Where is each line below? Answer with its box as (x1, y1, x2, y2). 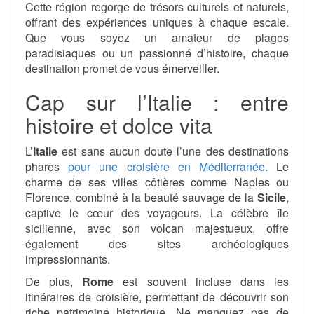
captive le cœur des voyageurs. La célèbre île (25, 205, 289, 221)
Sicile (257, 189, 286, 206)
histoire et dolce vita (25, 110, 212, 141)
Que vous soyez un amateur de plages (25, 29, 289, 46)
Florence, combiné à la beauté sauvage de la (25, 189, 257, 206)
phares (25, 158, 69, 175)
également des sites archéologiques (25, 235, 289, 252)
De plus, (25, 273, 83, 290)
